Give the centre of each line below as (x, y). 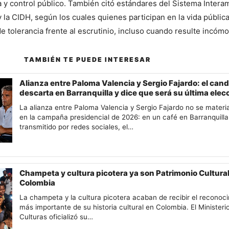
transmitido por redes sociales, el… (77, 127)
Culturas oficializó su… (56, 216)
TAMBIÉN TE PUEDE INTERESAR (87, 60)
